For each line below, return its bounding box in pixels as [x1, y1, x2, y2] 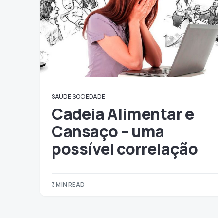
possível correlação [52, 138, 198, 160]
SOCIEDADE [73, 92, 105, 101]
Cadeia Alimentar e [52, 103, 194, 125]
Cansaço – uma [52, 121, 164, 142]
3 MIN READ [52, 181, 85, 189]
